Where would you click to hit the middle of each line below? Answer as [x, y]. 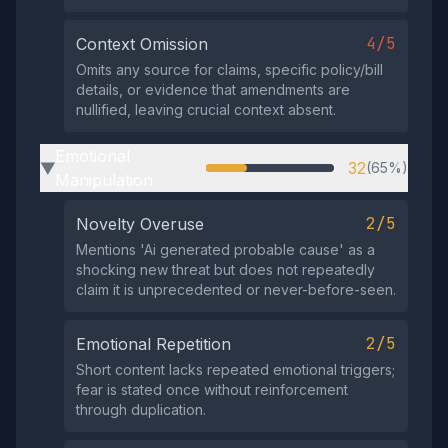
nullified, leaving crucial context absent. [206, 109]
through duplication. [141, 409]
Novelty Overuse [140, 224]
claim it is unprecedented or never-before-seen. [236, 289]
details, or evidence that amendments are [213, 89]
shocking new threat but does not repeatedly [225, 269]
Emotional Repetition [153, 344]
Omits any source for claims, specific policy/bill [229, 69]
